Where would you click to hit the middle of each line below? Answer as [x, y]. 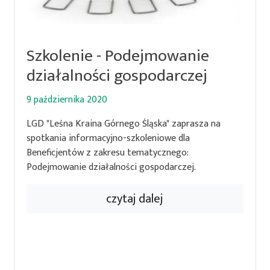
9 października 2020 [67, 99]
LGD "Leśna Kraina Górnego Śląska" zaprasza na [124, 124]
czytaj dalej [135, 199]
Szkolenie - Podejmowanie [118, 55]
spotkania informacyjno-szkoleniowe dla [108, 138]
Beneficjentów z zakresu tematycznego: [108, 152]
